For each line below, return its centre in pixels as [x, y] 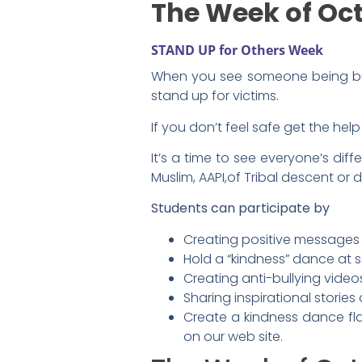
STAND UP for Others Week [237, 51]
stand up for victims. [215, 96]
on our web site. [233, 336]
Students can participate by [240, 208]
